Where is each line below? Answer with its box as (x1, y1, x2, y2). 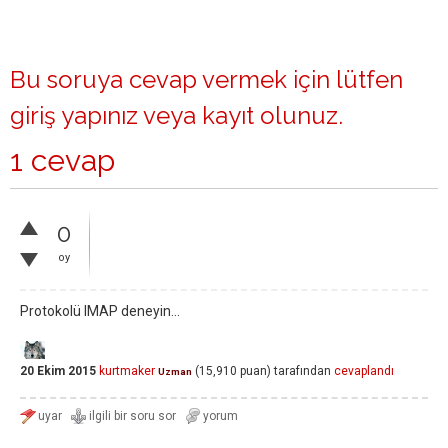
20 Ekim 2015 (20, 364, 96, 379)
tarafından (274, 364, 331, 379)
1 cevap (10, 143, 115, 178)
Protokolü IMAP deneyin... (20, 303, 180, 319)
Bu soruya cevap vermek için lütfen (10, 65, 403, 94)
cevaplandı (334, 364, 394, 379)
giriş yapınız (10, 101, 138, 130)
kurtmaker (99, 364, 155, 379)
